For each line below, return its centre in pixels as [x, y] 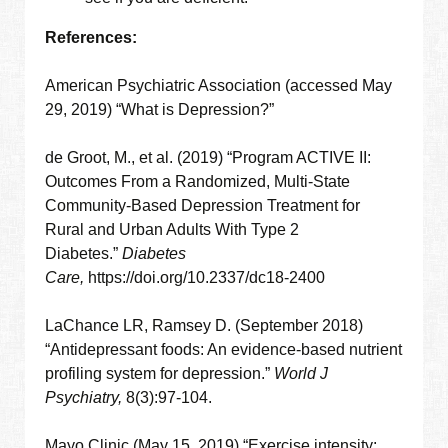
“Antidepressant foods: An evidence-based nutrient [224, 350]
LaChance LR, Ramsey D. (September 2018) [204, 326]
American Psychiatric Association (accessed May [219, 86]
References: [91, 38]
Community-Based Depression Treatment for [203, 206]
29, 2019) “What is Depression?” [160, 110]
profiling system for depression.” [160, 374]
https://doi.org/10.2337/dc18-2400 [205, 278]
